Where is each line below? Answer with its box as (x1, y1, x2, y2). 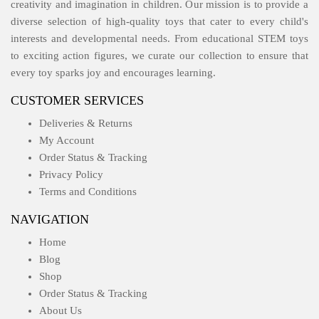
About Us (39, 304, 82, 316)
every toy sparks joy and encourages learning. (11, 66, 216, 78)
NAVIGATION (11, 211, 89, 226)
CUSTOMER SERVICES (11, 93, 144, 108)
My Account (39, 134, 94, 146)
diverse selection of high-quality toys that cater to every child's (11, 15, 308, 27)
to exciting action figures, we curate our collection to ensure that (11, 49, 308, 61)
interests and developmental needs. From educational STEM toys (11, 32, 308, 44)
